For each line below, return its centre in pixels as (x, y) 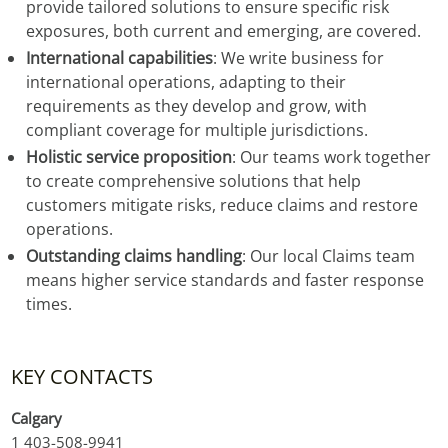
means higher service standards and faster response (224, 280)
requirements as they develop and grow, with (196, 106)
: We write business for (298, 58)
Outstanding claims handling (133, 256)
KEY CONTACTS (81, 376)
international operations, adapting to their (185, 82)
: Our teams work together (331, 157)
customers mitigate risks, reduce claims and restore (221, 205)
